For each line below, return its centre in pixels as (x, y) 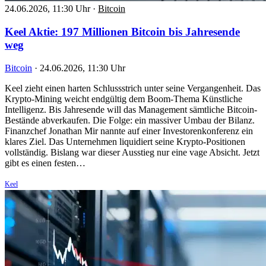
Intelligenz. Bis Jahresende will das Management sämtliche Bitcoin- (131, 109)
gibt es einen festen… (45, 163)
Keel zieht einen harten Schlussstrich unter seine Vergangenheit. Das (133, 88)
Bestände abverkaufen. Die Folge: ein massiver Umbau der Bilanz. (130, 120)
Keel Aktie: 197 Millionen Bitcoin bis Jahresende (122, 32)
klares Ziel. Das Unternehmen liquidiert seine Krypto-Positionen (125, 141)
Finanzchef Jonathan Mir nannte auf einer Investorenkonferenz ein (129, 131)
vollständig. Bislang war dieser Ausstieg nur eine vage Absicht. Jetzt (132, 152)
